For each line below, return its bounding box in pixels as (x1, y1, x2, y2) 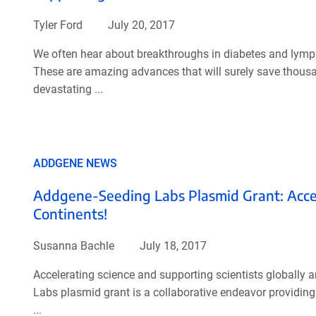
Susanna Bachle (32, 238, 114, 253)
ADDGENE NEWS (32, 156, 117, 170)
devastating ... (32, 82, 103, 96)
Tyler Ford (32, 18, 83, 32)
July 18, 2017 (136, 238, 207, 253)
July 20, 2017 (104, 18, 175, 32)
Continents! (32, 204, 107, 222)
